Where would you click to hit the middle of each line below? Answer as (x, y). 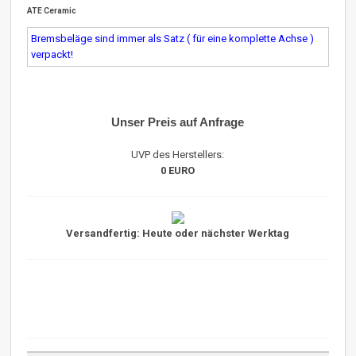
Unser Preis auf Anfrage (178, 122)
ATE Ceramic (52, 10)
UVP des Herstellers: (178, 154)
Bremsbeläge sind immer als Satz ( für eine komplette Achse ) (173, 38)
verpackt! (52, 54)
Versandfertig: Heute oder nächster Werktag (178, 233)
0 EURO (178, 170)
